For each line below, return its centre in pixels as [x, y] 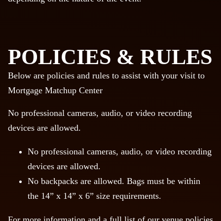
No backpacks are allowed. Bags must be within [114, 181]
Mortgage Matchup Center [55, 91]
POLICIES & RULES [110, 57]
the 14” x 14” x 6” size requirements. [94, 196]
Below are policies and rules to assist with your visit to [106, 76]
